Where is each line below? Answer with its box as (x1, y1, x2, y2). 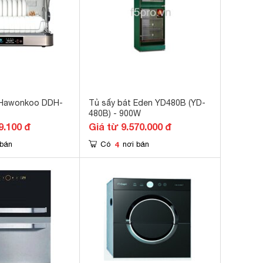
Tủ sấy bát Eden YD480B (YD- (89, 98, 205, 107)
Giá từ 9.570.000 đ (89, 121, 171, 132)
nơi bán (123, 140, 149, 149)
